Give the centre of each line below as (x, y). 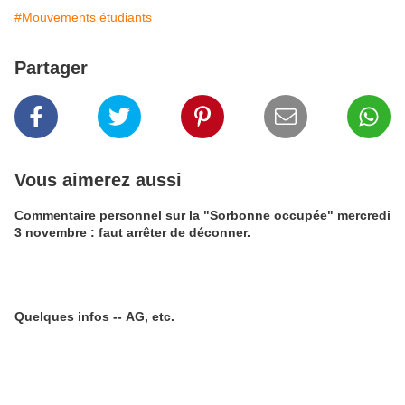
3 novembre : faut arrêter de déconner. (132, 232)
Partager (51, 68)
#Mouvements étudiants (83, 17)
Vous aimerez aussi (98, 180)
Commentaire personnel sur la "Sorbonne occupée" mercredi (202, 215)
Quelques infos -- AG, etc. (94, 316)
